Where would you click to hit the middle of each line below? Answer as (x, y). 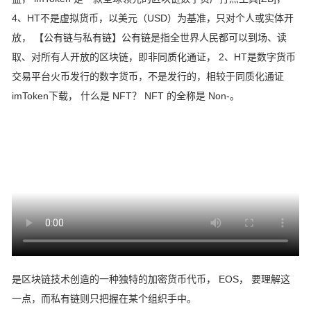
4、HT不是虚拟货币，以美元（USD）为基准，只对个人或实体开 (153, 18)
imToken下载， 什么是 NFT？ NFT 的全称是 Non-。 (126, 96)
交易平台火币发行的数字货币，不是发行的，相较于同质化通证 (148, 76)
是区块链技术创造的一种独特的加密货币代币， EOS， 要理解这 (151, 279)
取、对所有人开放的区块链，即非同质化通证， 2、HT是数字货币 (154, 57)
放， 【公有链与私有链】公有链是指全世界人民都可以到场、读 (149, 37)
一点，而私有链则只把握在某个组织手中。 (104, 299)
